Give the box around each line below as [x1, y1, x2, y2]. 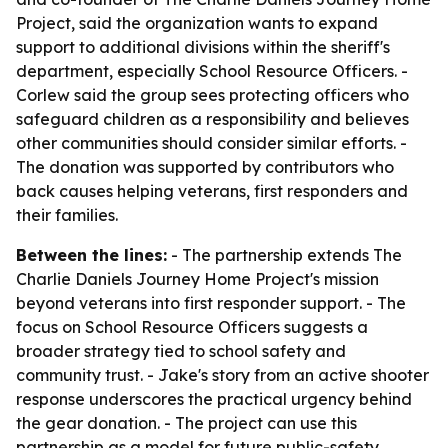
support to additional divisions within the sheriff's [16, 37, 390, 57]
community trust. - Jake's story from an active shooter [16, 365, 429, 385]
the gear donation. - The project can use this [16, 413, 357, 433]
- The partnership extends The [167, 245, 402, 265]
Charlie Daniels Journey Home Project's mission [16, 269, 379, 289]
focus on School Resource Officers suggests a [16, 317, 368, 337]
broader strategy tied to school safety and [16, 341, 346, 361]
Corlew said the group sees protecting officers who [16, 85, 409, 105]
